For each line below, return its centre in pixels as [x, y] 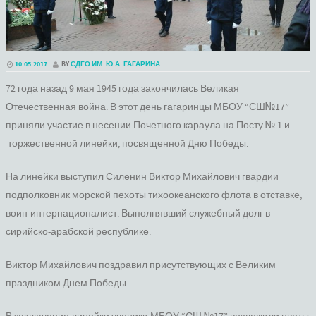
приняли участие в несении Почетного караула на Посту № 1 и [148, 126]
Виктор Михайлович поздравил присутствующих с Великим [141, 266]
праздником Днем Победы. [67, 284]
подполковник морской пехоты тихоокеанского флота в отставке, [154, 196]
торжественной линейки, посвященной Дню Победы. [127, 144]
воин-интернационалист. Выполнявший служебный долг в [138, 214]
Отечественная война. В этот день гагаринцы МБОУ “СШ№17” [147, 108]
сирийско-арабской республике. [78, 232]
